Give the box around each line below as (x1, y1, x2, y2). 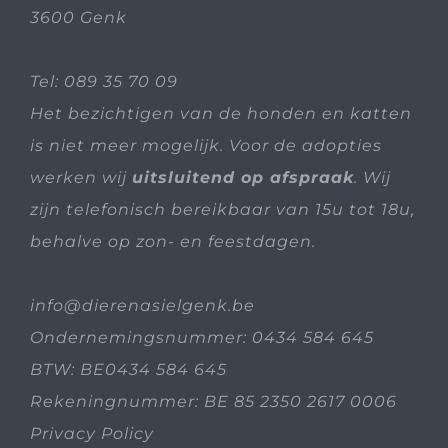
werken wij (30, 167, 132, 187)
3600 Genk (30, 7, 127, 27)
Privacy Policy (30, 423, 154, 443)
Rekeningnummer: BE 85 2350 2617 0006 (30, 391, 397, 411)
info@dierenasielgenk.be (30, 295, 255, 315)
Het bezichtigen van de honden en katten (30, 103, 412, 123)
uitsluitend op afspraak (132, 167, 354, 187)
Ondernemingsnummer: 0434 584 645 (30, 327, 374, 347)
